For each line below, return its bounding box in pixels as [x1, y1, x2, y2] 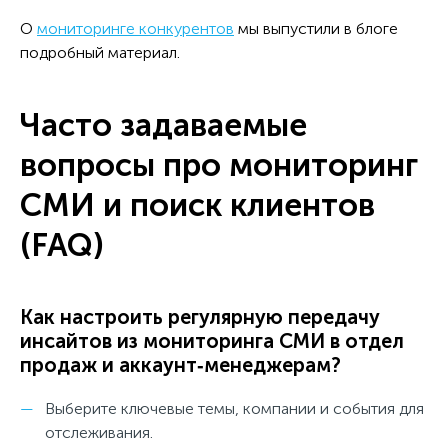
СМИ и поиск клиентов [20, 185, 375, 224]
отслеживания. [45, 422, 153, 442]
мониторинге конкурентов [37, 18, 234, 38]
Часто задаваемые [20, 105, 307, 144]
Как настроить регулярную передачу [20, 304, 380, 329]
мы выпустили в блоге [234, 18, 398, 38]
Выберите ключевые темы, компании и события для [45, 398, 424, 418]
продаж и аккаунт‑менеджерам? [20, 352, 341, 377]
